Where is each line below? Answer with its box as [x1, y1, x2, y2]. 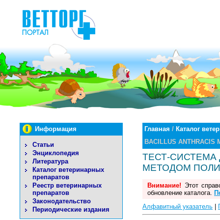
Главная [144, 125, 170, 133]
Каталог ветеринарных [32, 166, 104, 173]
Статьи [32, 141, 54, 148]
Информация [35, 125, 77, 133]
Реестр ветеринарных [32, 182, 102, 189]
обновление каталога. [147, 189, 214, 197]
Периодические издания [32, 206, 110, 213]
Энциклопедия [32, 149, 79, 157]
